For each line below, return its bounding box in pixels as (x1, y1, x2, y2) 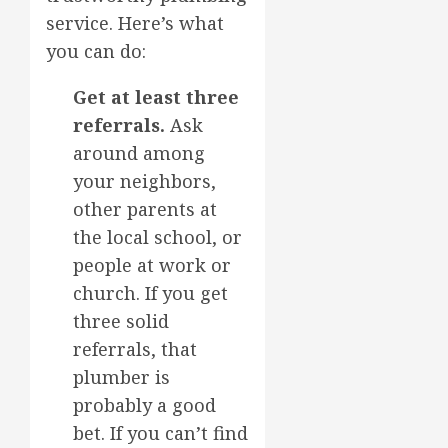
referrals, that (73, 336, 197, 361)
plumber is (73, 364, 170, 389)
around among (73, 140, 205, 165)
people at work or (73, 252, 231, 277)
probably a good (73, 392, 216, 417)
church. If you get (73, 280, 228, 305)
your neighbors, (73, 168, 216, 193)
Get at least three (73, 84, 239, 109)
